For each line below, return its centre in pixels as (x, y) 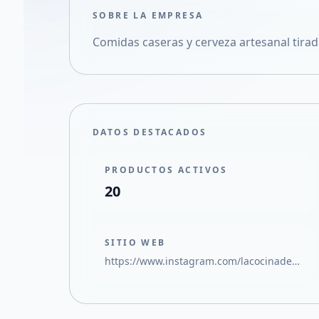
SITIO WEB (135, 242)
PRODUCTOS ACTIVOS (166, 170)
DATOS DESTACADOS (150, 132)
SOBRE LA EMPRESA (148, 15)
